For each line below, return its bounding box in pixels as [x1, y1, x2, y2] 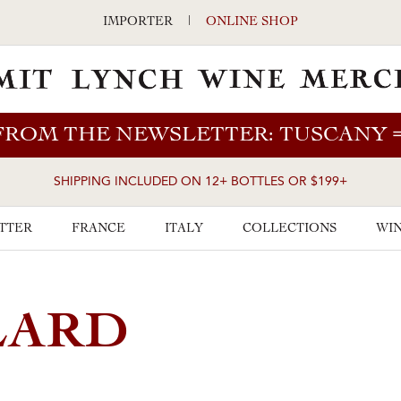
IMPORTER [103, 16, 173, 29]
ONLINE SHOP [206, 16, 298, 29]
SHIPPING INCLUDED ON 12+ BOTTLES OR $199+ [54, 176, 347, 188]
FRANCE [72, 223, 125, 235]
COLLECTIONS [243, 223, 337, 235]
